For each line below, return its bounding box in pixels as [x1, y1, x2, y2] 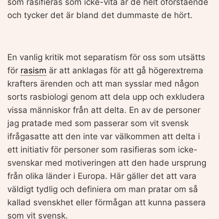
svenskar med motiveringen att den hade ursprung [7, 157, 206, 168]
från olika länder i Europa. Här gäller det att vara [7, 171, 197, 181]
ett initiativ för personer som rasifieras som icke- [7, 144, 197, 154]
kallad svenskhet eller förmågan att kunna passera [7, 197, 206, 207]
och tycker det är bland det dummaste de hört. [7, 10, 193, 20]
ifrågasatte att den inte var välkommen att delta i [7, 131, 200, 141]
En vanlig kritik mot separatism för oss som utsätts [7, 52, 205, 62]
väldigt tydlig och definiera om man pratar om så [7, 184, 198, 194]
